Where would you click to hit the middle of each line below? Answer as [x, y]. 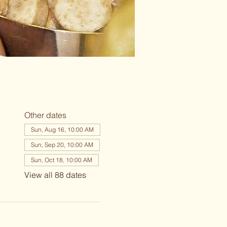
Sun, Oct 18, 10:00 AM [61, 160]
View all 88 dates [55, 175]
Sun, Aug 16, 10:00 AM [62, 129]
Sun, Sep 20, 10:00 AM [62, 145]
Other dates [45, 115]
